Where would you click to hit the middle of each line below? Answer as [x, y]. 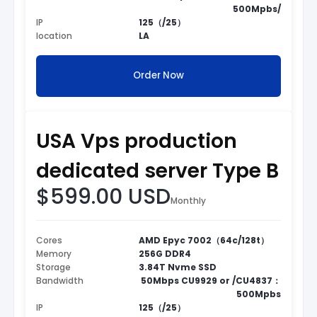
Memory [54, 253]
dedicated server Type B [157, 171]
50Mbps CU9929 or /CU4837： [211, 280]
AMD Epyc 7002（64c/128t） [204, 240]
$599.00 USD [103, 196]
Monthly [188, 200]
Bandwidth [60, 280]
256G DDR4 [165, 253]
